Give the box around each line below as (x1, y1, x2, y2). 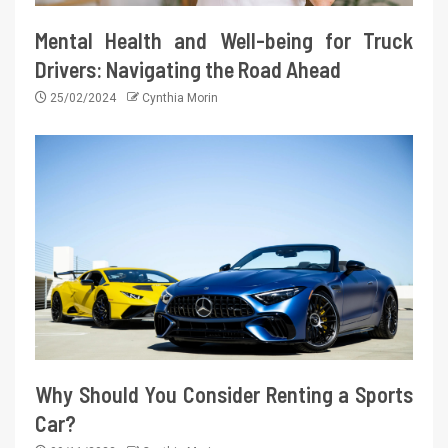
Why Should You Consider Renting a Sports (35, 381, 413, 408)
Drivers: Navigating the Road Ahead (35, 56, 341, 83)
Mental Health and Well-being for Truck (35, 27, 413, 54)
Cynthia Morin (142, 91, 218, 106)
